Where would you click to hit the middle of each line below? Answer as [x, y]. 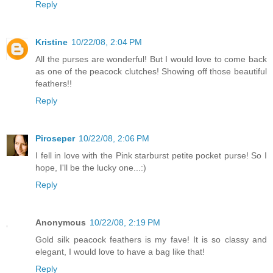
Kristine [51, 42]
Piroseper [55, 139]
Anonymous [61, 223]
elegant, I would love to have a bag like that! [120, 252]
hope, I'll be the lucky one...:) [91, 168]
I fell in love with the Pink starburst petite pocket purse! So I [151, 156]
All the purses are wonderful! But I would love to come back [151, 59]
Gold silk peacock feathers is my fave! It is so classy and [151, 240]
